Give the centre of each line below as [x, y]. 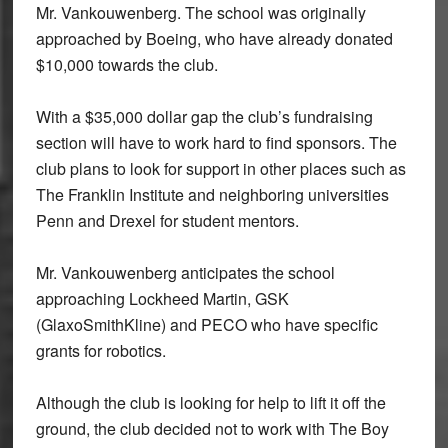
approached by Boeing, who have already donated [214, 38]
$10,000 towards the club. [126, 64]
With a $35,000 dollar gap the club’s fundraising [204, 116]
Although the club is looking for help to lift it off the [210, 402]
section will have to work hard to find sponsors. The [216, 142]
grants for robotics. [100, 350]
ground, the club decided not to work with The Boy [212, 428]
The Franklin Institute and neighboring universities [212, 194]
